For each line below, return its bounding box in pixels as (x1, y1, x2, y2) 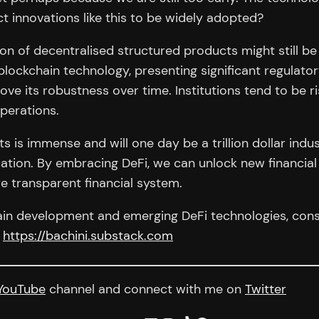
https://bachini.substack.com (3, 227, 173, 245)
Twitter (245, 281, 286, 298)
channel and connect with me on (46, 281, 245, 298)
